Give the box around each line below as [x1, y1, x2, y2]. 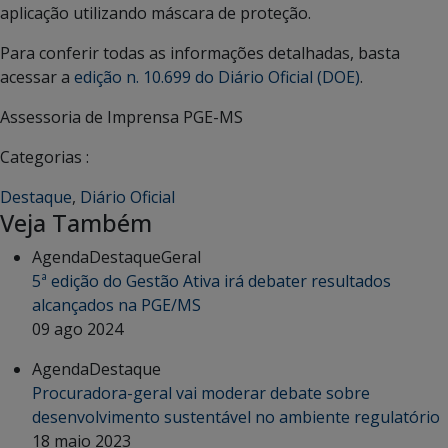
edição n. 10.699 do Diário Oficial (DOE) [74, 66, 360, 89]
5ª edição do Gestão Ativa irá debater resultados [32, 270, 391, 293]
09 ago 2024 [32, 318, 123, 341]
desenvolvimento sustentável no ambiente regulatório [32, 406, 440, 429]
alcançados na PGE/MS [32, 294, 201, 317]
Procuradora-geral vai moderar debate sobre [32, 382, 370, 405]
